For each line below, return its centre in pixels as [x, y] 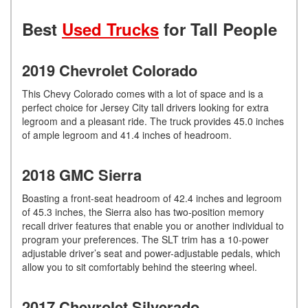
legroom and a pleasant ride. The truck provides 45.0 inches [153, 121]
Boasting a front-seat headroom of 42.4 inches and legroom [152, 198]
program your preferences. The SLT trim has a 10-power [145, 239]
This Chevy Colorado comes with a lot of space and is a [143, 93]
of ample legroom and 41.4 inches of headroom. [127, 134]
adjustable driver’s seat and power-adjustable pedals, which [151, 253]
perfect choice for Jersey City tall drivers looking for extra [145, 107]
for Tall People [218, 29]
